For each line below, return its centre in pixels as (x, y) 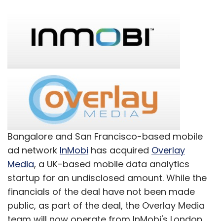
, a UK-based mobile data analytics (112, 164)
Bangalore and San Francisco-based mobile (105, 136)
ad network (34, 150)
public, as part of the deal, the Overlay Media (106, 205)
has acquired (120, 150)
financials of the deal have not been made (101, 191)
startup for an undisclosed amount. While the (107, 178)
